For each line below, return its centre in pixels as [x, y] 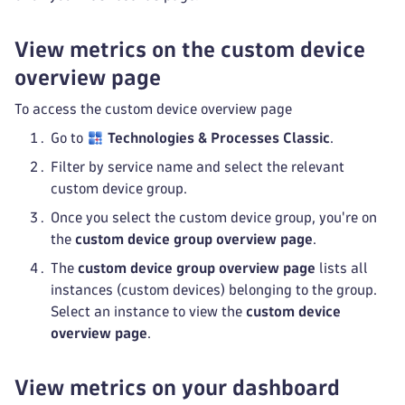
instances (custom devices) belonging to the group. [214, 290]
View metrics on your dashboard [177, 387]
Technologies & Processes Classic [219, 138]
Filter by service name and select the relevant [198, 167]
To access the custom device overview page [153, 109]
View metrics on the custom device [190, 49]
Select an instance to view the [148, 311]
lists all [342, 268]
